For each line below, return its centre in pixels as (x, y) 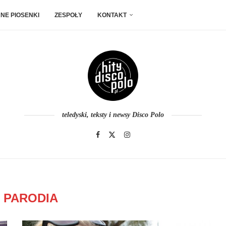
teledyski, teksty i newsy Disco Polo (113, 115)
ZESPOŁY (68, 15)
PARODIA (31, 198)
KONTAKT (112, 15)
